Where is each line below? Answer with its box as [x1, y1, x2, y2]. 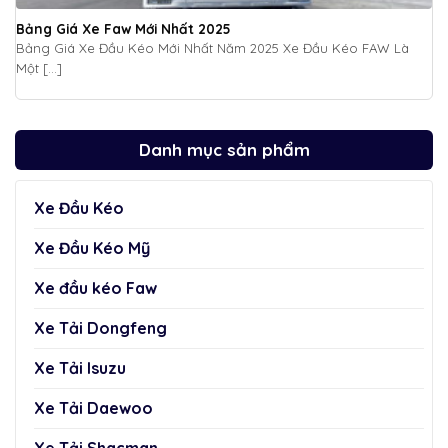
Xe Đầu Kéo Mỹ [34, 237, 150, 258]
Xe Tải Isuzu [34, 357, 126, 378]
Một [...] [16, 60, 62, 77]
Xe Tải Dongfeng [34, 317, 167, 338]
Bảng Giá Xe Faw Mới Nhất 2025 [16, 20, 231, 38]
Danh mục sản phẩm [138, 138, 310, 160]
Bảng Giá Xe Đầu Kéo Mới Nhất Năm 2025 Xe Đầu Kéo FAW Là [16, 40, 409, 57]
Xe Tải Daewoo [34, 397, 153, 418]
